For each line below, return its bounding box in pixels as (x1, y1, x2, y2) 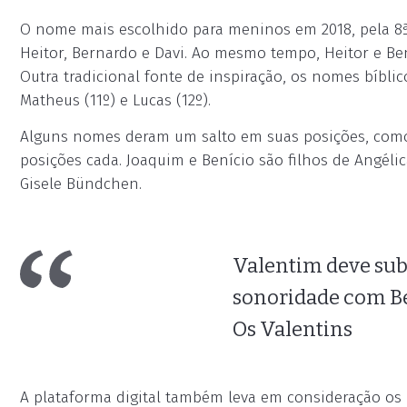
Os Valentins (232, 317, 352, 342)
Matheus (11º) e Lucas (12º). (20, 91, 211, 110)
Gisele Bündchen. (20, 174, 142, 194)
